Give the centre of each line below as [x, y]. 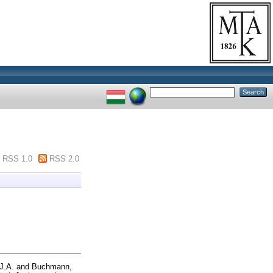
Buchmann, [52, 266]
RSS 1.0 [17, 158]
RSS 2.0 [64, 158]
